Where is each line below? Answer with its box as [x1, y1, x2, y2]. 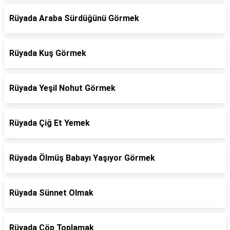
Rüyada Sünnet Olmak [9, 188, 93, 198]
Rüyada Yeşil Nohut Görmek [9, 83, 116, 93]
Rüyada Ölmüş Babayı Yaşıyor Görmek [9, 153, 155, 163]
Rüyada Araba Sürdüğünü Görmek [9, 13, 139, 23]
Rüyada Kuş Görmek [9, 48, 86, 58]
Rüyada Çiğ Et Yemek [9, 118, 90, 128]
